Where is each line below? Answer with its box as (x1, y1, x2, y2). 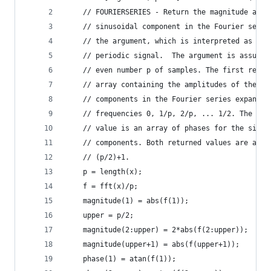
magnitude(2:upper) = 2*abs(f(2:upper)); (66, 226, 248, 234)
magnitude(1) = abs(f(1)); (66, 197, 189, 205)
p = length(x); (66, 168, 142, 176)
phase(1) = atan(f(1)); (66, 255, 176, 263)
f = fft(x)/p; (66, 182, 138, 191)
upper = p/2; (66, 211, 134, 220)
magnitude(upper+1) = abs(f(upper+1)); (66, 240, 240, 249)
